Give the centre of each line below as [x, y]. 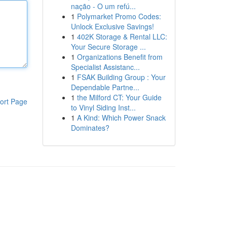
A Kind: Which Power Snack [121, 118]
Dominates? [90, 128]
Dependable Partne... [105, 87]
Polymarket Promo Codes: [119, 16]
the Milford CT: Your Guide [119, 97]
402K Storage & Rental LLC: [122, 36]
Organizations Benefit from [120, 57]
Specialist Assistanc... [105, 67]
